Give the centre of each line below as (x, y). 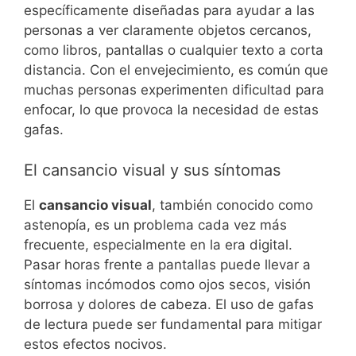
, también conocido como (232, 205)
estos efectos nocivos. (95, 344)
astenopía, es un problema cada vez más (155, 224)
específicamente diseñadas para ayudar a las (169, 11)
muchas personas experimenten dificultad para (174, 90)
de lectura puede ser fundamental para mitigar (173, 324)
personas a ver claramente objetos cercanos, (168, 31)
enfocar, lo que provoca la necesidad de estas (171, 110)
